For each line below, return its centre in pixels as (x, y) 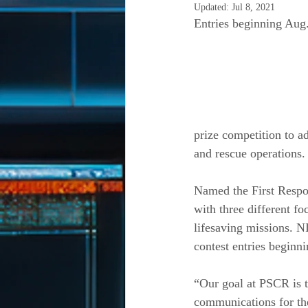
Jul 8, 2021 (253, 7)
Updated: (213, 7)
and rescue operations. (250, 153)
